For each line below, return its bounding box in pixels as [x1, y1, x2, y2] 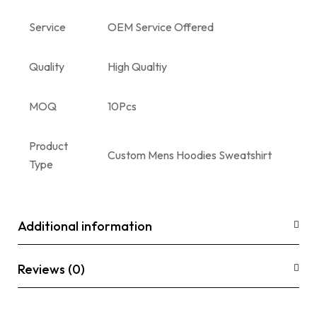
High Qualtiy [108, 59, 167, 74]
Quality [29, 59, 64, 74]
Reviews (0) [18, 260, 85, 277]
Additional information [18, 217, 152, 234]
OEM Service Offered [108, 19, 214, 34]
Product [29, 138, 68, 153]
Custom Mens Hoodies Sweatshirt [108, 147, 272, 162]
